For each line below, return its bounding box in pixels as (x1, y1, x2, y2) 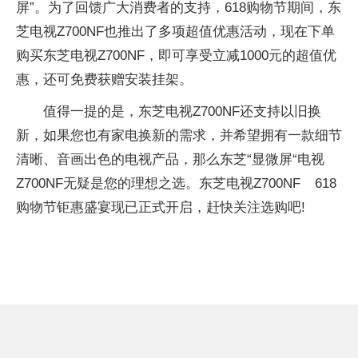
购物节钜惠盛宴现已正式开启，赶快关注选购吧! (16, 200, 305, 216)
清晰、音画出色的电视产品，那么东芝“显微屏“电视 (16, 152, 324, 168)
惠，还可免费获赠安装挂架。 (16, 72, 193, 88)
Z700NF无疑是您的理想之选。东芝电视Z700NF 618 (16, 176, 336, 192)
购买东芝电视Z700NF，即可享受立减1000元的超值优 (16, 48, 336, 64)
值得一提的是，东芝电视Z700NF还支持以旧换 (43, 104, 321, 120)
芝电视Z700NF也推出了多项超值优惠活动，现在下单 (16, 24, 335, 40)
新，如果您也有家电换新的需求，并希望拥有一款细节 (16, 128, 342, 144)
